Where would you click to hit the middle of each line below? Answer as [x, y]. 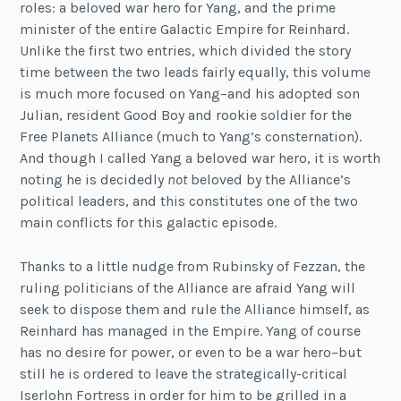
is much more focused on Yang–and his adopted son [190, 93]
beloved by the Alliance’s [269, 179]
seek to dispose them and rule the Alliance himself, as [195, 310]
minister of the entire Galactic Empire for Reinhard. [185, 29]
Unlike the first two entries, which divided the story [186, 50]
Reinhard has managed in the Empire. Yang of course [191, 331]
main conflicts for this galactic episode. [149, 222]
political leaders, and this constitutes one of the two [189, 200]
